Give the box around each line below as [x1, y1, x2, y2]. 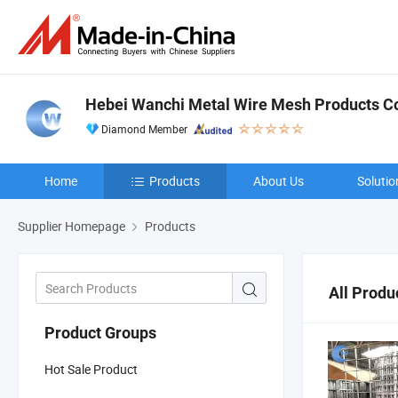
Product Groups [44, 322, 156, 342]
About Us [253, 172, 304, 189]
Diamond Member [101, 122, 187, 136]
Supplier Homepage [18, 218, 125, 235]
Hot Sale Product [44, 360, 138, 378]
